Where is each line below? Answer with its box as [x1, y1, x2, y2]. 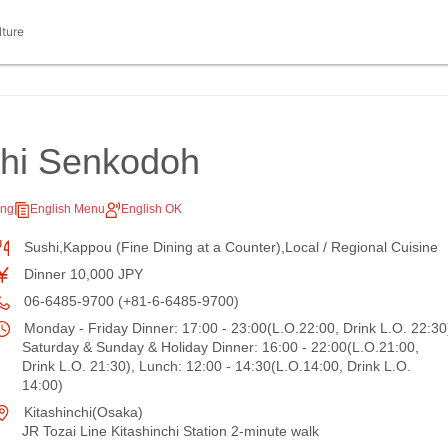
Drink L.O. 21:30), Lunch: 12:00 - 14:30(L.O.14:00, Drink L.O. [22, 358, 411, 374]
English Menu [30, 202, 105, 216]
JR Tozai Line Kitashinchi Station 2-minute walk [22, 423, 319, 439]
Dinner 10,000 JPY [20, 266, 143, 282]
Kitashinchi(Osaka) [20, 404, 143, 420]
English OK [121, 202, 182, 216]
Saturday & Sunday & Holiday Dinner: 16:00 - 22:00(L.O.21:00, [22, 339, 419, 355]
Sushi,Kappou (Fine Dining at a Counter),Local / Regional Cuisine [20, 239, 438, 255]
